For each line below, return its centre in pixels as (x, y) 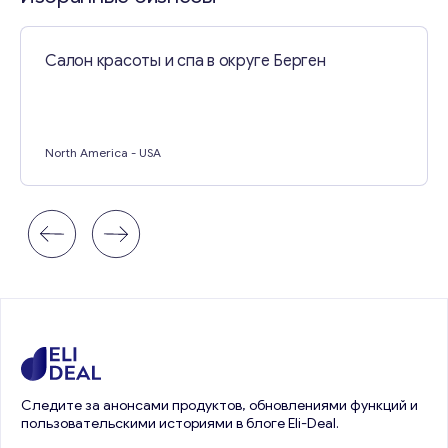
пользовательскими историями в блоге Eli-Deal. (180, 423)
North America (86, 152)
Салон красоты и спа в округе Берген (185, 61)
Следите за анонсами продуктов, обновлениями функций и (219, 405)
